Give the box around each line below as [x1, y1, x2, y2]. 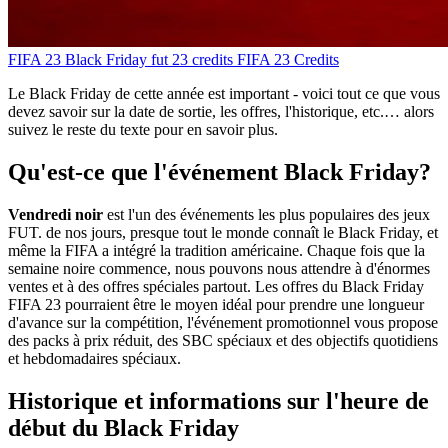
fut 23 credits [151, 51, 237, 69]
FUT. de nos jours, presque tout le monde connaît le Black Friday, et [8, 223, 438, 241]
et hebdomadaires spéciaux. [8, 349, 181, 367]
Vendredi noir [8, 205, 107, 223]
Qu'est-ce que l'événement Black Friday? [8, 158, 431, 185]
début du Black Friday [8, 414, 239, 441]
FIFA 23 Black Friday [8, 51, 151, 69]
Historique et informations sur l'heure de [8, 387, 429, 414]
